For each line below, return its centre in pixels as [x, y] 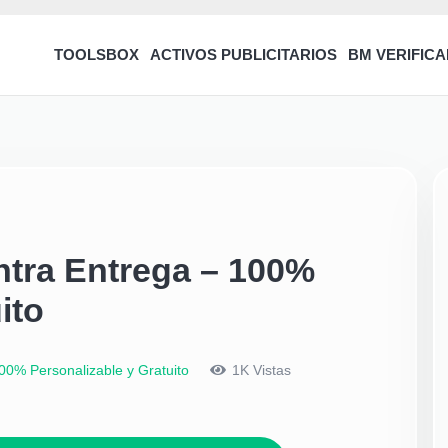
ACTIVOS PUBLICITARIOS [244, 54]
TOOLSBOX [97, 54]
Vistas [269, 369]
